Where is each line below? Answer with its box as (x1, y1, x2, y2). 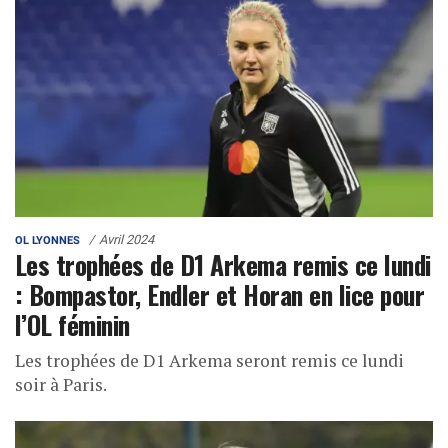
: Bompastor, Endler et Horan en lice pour (15, 275, 425, 314)
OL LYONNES (15, 234, 80, 248)
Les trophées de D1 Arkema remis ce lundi (15, 245, 431, 284)
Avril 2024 (99, 232, 154, 248)
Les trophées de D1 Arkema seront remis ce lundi (15, 349, 404, 373)
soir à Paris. (15, 373, 107, 397)
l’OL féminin (15, 305, 130, 344)
